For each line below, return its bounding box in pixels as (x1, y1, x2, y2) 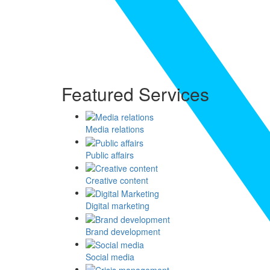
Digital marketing (86, 199, 149, 212)
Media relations (86, 123, 144, 136)
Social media (86, 250, 134, 263)
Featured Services (61, 80, 209, 107)
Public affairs (86, 148, 134, 161)
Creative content (86, 174, 148, 186)
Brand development (86, 225, 160, 237)
